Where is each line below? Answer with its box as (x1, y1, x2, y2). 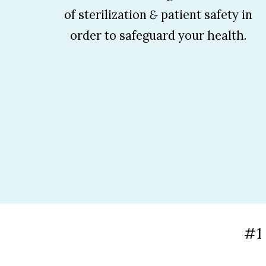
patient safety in (157, 7, 252, 23)
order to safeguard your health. (69, 28, 246, 43)
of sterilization (64, 7, 150, 23)
